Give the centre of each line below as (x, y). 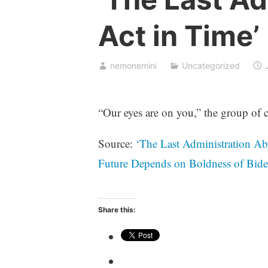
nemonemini (133, 65)
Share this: (117, 210)
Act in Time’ (179, 36)
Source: (117, 143)
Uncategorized (211, 65)
